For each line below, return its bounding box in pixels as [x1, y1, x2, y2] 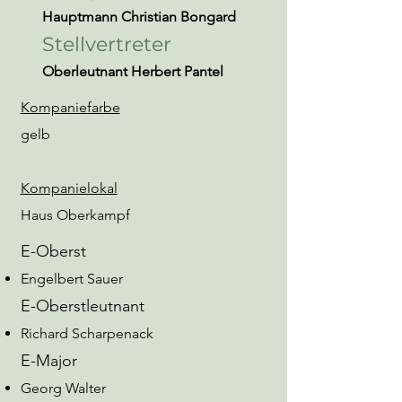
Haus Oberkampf [20, 206, 130, 223]
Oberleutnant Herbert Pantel [41, 63, 223, 80]
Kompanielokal [20, 179, 118, 197]
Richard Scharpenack [20, 325, 153, 342]
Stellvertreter [41, 32, 171, 57]
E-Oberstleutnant [20, 296, 144, 316]
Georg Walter [20, 380, 106, 397]
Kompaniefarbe [20, 99, 120, 116]
